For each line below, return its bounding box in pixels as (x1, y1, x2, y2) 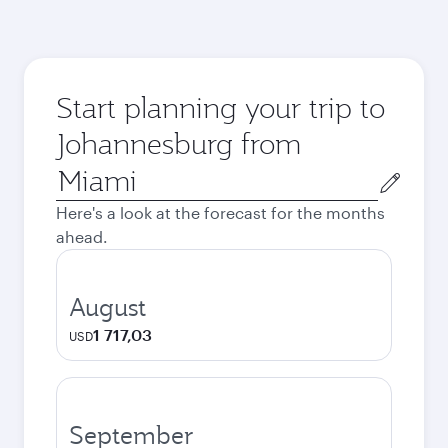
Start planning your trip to (56, 89, 385, 126)
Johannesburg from (56, 125, 301, 162)
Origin (55, 163, 102, 182)
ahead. (56, 227, 108, 246)
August (69, 291, 146, 323)
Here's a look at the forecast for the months (56, 203, 385, 222)
